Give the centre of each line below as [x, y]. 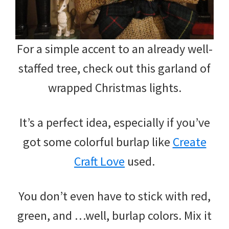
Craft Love [99, 161]
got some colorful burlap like [98, 142]
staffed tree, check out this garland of [114, 68]
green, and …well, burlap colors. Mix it [114, 215]
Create [189, 142]
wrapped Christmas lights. [114, 87]
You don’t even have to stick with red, [114, 196]
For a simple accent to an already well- [114, 49]
